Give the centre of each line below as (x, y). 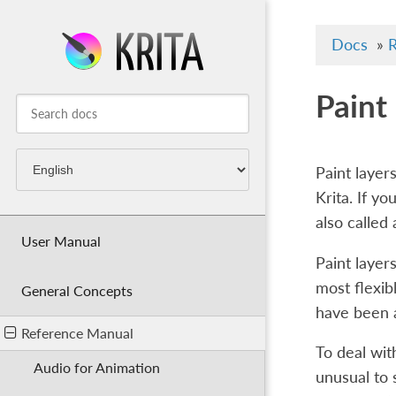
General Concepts (76, 291)
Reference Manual (77, 333)
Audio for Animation (97, 368)
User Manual (61, 240)
